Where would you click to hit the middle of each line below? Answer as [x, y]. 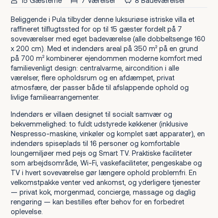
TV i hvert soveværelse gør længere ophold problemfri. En [103, 172]
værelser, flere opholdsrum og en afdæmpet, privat [92, 78]
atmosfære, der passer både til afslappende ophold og [100, 88]
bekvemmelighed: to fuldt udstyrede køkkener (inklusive [99, 124]
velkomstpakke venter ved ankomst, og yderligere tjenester [105, 182]
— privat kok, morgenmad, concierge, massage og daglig [103, 192]
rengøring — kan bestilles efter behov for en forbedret [97, 201]
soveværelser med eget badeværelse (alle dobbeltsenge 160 [108, 39]
